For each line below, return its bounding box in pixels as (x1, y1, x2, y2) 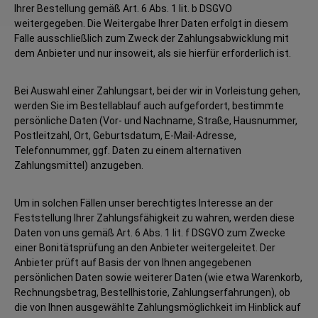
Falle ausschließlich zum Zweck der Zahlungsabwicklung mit (14, 33, 289, 44)
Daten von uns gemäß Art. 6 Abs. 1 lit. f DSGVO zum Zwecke (14, 227, 285, 238)
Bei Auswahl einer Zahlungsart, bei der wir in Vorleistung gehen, (14, 85, 300, 97)
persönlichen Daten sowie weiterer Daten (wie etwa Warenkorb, (14, 272, 302, 283)
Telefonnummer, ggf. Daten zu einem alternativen (14, 145, 241, 156)
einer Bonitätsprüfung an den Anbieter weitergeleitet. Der (14, 242, 275, 253)
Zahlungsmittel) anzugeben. (14, 160, 143, 171)
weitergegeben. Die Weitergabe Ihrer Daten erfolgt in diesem (14, 18, 288, 29)
